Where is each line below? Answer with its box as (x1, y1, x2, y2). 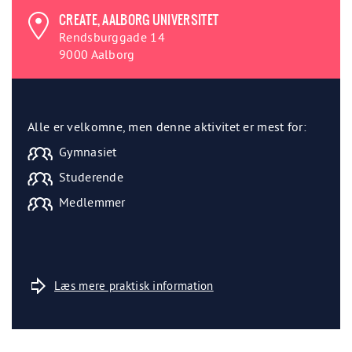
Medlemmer (59, 194, 126, 210)
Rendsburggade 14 (59, 29, 165, 45)
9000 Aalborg (59, 46, 135, 62)
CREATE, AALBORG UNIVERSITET (59, 10, 219, 29)
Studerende (59, 169, 123, 185)
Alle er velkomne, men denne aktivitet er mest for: (27, 119, 306, 134)
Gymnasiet (59, 144, 117, 159)
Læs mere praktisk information (54, 278, 214, 293)
